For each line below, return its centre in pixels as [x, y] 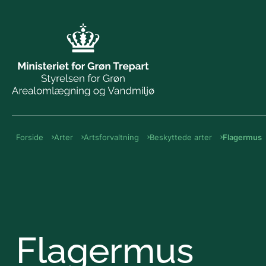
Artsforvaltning [111, 137]
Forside [30, 137]
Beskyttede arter [180, 137]
